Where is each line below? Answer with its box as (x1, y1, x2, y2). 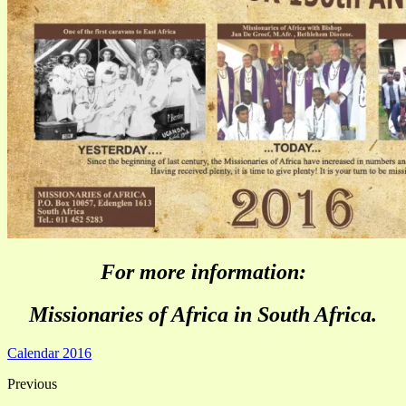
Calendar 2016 (7, 345, 92, 362)
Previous (7, 376, 57, 392)
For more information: (100, 260, 306, 285)
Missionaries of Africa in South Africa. (29, 303, 377, 327)
